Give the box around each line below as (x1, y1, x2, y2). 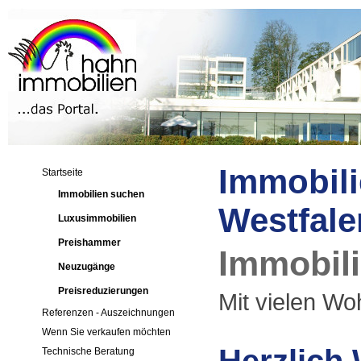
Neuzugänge (57, 261, 115, 272)
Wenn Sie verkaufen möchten (42, 326, 172, 338)
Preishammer (57, 237, 121, 248)
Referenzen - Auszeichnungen (42, 307, 176, 318)
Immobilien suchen (57, 189, 144, 200)
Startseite (42, 167, 84, 178)
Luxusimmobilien (57, 213, 136, 224)
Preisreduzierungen (57, 285, 148, 297)
